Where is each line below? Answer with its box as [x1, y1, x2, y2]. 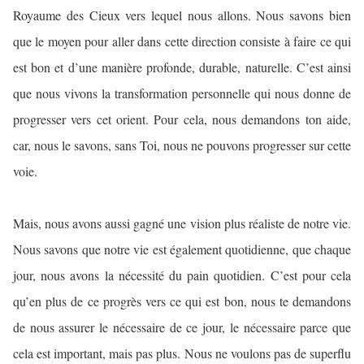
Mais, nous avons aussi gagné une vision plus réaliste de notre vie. [13, 214, 351, 232]
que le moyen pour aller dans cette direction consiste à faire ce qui [13, 32, 351, 50]
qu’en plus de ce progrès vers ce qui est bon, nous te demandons [13, 292, 351, 310]
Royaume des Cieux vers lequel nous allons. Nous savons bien [13, 6, 351, 24]
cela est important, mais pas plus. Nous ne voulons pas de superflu [13, 344, 351, 362]
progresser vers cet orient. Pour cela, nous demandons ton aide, [13, 110, 351, 128]
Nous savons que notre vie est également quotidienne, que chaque [13, 240, 351, 258]
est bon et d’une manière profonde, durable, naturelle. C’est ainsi [13, 58, 351, 76]
